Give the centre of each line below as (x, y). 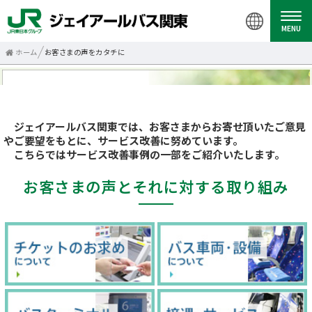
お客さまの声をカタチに (84, 52)
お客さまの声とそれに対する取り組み (156, 186)
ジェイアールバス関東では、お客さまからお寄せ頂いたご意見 (155, 126)
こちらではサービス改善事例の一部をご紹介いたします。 (144, 154)
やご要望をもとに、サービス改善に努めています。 (123, 140)
